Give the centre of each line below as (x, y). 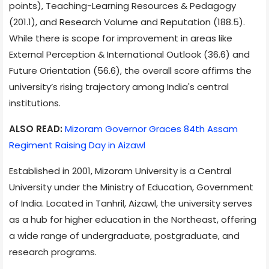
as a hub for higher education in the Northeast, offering (133, 219)
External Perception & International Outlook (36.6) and (129, 54)
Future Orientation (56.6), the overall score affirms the (130, 70)
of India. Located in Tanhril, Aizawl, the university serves (131, 203)
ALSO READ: (36, 128)
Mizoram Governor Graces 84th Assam (151, 128)
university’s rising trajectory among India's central (119, 86)
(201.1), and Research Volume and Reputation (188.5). (127, 22)
